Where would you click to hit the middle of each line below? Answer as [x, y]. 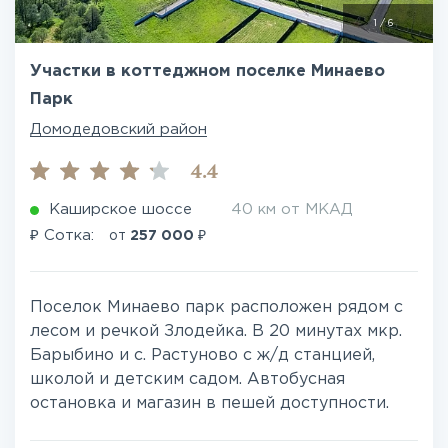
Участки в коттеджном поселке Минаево [207, 71]
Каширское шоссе [120, 209]
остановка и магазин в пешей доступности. [209, 403]
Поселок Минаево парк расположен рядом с [216, 307]
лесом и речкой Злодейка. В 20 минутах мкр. [216, 331]
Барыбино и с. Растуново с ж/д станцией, [202, 355]
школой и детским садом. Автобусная [187, 379]
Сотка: [69, 235]
